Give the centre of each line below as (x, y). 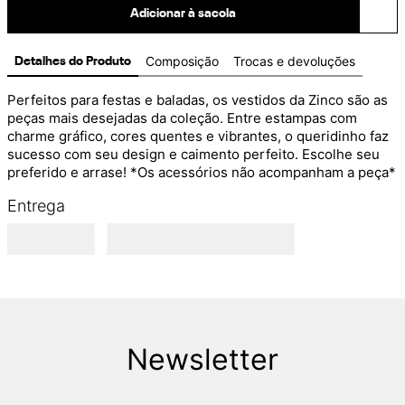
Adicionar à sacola (183, 13)
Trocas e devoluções (294, 61)
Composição (182, 61)
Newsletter (202, 359)
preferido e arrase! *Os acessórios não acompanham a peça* (202, 172)
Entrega (36, 206)
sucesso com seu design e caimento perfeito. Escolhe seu (193, 154)
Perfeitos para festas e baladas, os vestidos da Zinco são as (198, 100)
